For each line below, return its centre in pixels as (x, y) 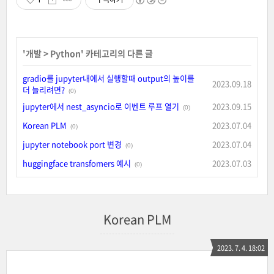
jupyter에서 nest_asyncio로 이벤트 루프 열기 (101, 106)
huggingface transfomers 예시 (77, 163)
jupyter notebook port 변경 (72, 144)
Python (65, 53)
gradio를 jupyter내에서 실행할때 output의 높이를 (109, 78)
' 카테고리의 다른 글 (117, 53)
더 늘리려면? (44, 89)
